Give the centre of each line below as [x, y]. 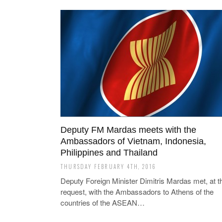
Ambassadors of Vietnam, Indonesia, [133, 141]
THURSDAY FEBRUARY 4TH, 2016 [109, 166]
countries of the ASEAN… [103, 202]
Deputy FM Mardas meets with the [128, 130]
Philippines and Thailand [109, 153]
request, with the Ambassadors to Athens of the [137, 192]
